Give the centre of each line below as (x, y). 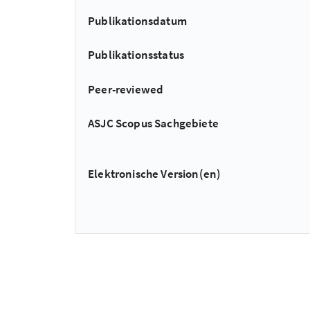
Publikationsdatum (137, 20)
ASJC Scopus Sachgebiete (154, 124)
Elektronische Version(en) (155, 173)
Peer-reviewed (126, 89)
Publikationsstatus (136, 55)
